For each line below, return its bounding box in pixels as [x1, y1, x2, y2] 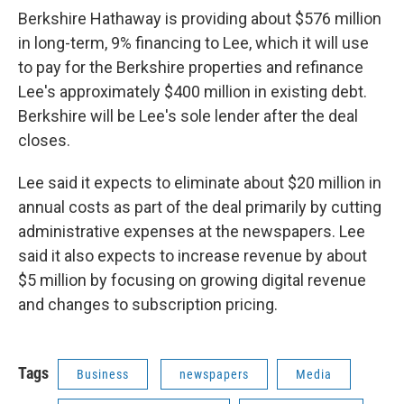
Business [77, 367, 129, 381]
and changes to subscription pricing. [18, 295, 278, 314]
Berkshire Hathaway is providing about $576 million [18, 9, 381, 28]
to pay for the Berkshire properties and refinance [18, 58, 363, 77]
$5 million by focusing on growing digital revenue [18, 271, 366, 289]
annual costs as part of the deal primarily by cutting [18, 197, 381, 216]
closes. [18, 131, 70, 150]
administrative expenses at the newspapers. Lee [18, 222, 365, 241]
